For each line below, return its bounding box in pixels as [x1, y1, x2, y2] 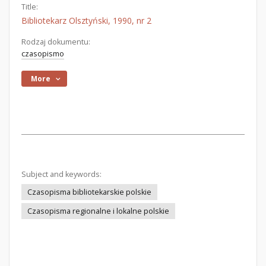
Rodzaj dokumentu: [21, 37, 90, 47]
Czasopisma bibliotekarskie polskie [27, 187, 151, 197]
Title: [21, 2, 38, 12]
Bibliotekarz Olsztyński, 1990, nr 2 [21, 15, 151, 26]
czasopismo [21, 49, 64, 59]
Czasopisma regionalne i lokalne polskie [27, 206, 169, 216]
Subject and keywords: [21, 169, 102, 179]
